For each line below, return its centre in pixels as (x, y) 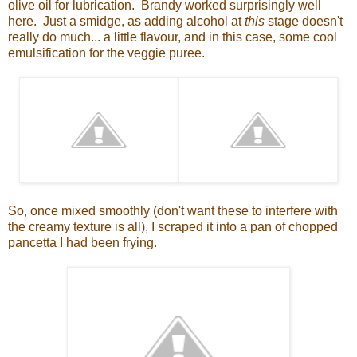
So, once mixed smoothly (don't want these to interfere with (173, 210)
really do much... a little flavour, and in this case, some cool (173, 37)
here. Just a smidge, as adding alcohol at (126, 21)
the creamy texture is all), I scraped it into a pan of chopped (173, 226)
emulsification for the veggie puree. (106, 53)
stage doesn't (304, 21)
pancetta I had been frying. (86, 242)
